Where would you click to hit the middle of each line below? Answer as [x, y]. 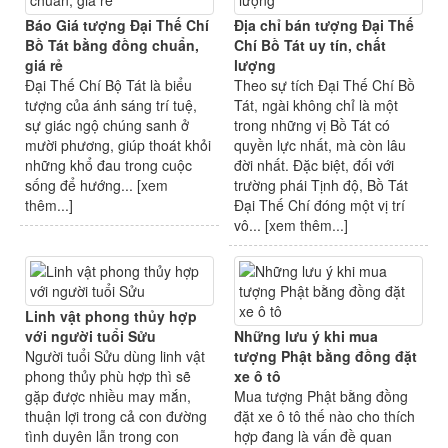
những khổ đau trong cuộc [108, 165]
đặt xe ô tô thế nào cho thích [324, 416]
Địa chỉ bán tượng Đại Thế [324, 25]
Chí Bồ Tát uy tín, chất [310, 45]
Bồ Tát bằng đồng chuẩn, [112, 45]
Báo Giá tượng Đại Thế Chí [117, 25]
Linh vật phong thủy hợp [111, 316]
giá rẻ [44, 65]
